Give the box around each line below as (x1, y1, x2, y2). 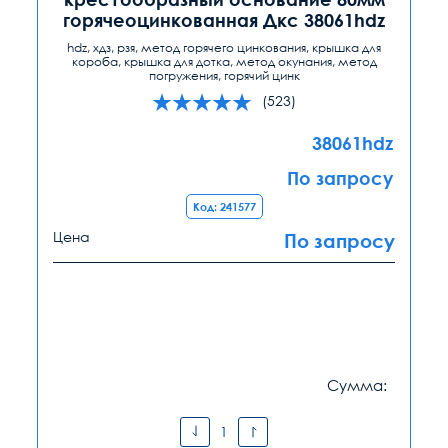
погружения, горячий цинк (148, 67, 300, 83)
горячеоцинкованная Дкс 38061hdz (63, 8, 385, 31)
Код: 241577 (192, 199, 256, 213)
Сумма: (327, 375, 387, 394)
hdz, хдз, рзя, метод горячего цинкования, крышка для (67, 39, 381, 55)
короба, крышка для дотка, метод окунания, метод (71, 53, 377, 69)
